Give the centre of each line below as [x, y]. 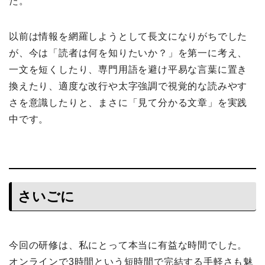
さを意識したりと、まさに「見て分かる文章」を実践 [128, 102]
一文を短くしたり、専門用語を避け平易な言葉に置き [128, 69]
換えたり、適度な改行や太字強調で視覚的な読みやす [128, 86]
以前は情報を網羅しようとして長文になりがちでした [128, 36]
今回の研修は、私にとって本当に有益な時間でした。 [128, 245]
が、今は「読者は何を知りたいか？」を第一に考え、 [128, 53]
